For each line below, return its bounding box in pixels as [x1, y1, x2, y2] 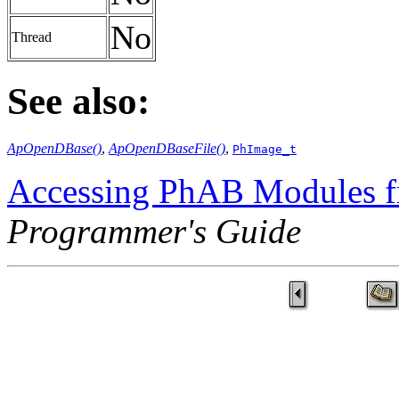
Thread [12, 28, 52, 45]
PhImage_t [232, 142, 297, 156]
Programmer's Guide [7, 211, 301, 250]
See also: [7, 79, 150, 122]
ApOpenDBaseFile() [109, 140, 225, 156]
